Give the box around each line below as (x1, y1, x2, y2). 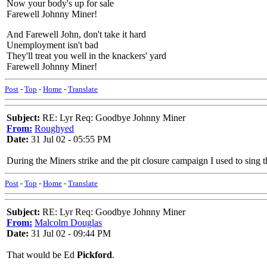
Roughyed (35, 123, 74, 133)
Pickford (77, 250, 112, 260)
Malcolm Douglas (35, 218, 102, 228)
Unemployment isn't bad (7, 40, 98, 50)
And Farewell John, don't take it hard (7, 29, 146, 39)
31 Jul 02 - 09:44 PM (29, 228, 111, 238)
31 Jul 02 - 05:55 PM (29, 134, 111, 144)
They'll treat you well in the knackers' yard (7, 51, 166, 61)
